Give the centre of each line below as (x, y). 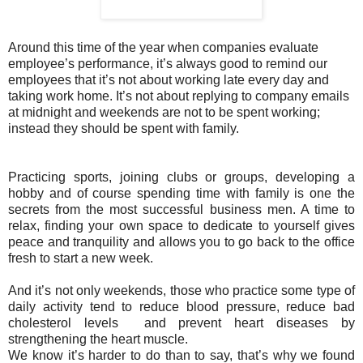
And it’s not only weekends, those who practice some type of (181, 291)
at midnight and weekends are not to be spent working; (164, 113)
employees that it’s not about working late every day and (169, 80)
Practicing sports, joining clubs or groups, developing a (181, 177)
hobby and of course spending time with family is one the (181, 194)
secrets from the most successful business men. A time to (181, 210)
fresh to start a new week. (81, 258)
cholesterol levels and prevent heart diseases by (181, 323)
